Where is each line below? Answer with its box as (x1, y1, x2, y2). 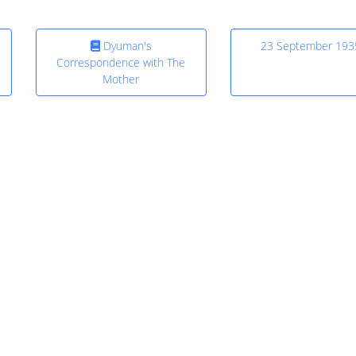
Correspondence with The (56, 55, 186, 71)
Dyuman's (99, 38, 152, 54)
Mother (103, 72, 140, 87)
